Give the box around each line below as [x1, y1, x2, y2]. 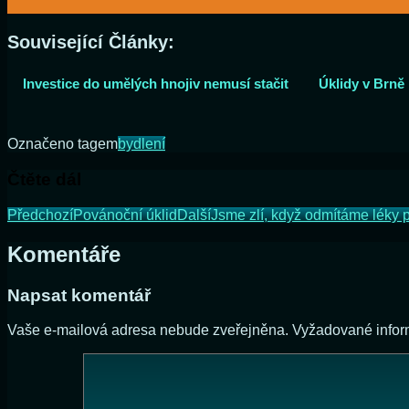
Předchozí [7, 206, 73, 223]
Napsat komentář [7, 285, 151, 305]
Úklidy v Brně [319, 76, 404, 92]
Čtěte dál [7, 170, 81, 190]
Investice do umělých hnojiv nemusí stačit [23, 76, 288, 92]
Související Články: [7, 32, 174, 53]
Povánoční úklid [73, 206, 177, 223]
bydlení [118, 136, 165, 152]
